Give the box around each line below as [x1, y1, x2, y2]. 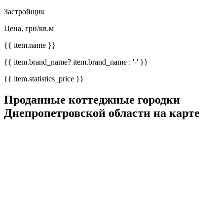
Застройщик [4, 7, 45, 16]
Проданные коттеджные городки [4, 93, 180, 107]
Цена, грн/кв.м [4, 24, 54, 33]
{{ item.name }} [4, 41, 56, 50]
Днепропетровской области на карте [4, 107, 200, 120]
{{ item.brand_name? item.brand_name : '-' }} [4, 58, 148, 67]
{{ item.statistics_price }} [4, 74, 84, 83]
